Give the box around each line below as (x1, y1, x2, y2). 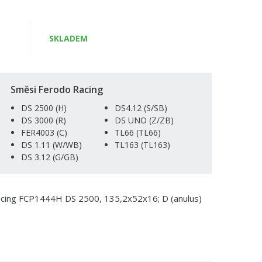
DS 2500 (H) (21, 102, 67, 114)
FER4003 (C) (21, 127, 68, 139)
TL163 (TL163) (115, 139, 171, 151)
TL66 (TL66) (115, 127, 161, 139)
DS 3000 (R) (21, 115, 67, 126)
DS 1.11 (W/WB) (21, 139, 82, 151)
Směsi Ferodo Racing (11, 83, 104, 96)
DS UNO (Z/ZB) (115, 115, 174, 126)
